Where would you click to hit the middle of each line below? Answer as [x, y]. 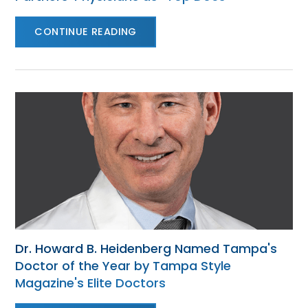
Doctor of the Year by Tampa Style [123, 266]
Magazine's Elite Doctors [91, 283]
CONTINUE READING [86, 32]
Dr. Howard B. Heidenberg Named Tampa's [146, 249]
